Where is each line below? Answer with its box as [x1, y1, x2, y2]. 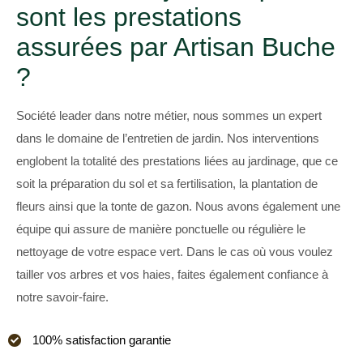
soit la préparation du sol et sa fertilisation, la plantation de [16, 177, 318, 190]
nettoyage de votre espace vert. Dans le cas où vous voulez [16, 245, 333, 258]
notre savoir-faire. [16, 290, 109, 304]
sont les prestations [16, 2, 241, 32]
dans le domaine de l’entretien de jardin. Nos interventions [16, 131, 319, 145]
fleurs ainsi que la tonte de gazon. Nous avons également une [16, 199, 340, 213]
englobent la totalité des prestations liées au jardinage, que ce [16, 154, 338, 168]
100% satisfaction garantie [32, 333, 171, 347]
